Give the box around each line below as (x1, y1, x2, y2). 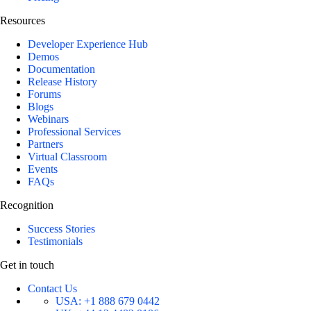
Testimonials (28, 235, 83, 248)
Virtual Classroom (28, 151, 107, 163)
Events (28, 163, 58, 176)
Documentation (28, 63, 95, 76)
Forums (28, 88, 61, 101)
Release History (28, 76, 97, 88)
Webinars (28, 113, 69, 126)
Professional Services (28, 126, 121, 138)
